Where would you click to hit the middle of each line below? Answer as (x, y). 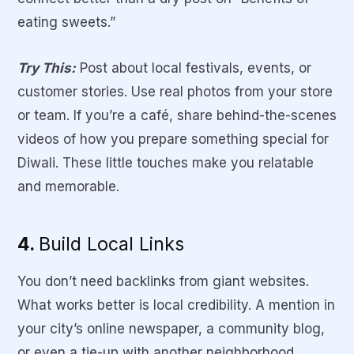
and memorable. (68, 187)
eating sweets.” (66, 22)
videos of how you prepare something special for (173, 139)
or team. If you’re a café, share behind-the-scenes (177, 116)
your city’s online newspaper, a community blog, (171, 328)
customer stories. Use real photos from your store (175, 92)
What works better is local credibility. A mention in (176, 305)
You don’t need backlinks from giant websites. (163, 281)
